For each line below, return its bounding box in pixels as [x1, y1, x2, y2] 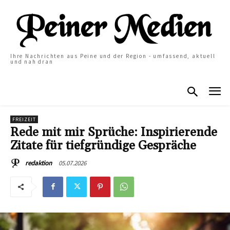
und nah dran [10, 58, 53, 65]
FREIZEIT [12, 116, 36, 123]
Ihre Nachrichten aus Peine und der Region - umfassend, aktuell [10, 52, 216, 60]
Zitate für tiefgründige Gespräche [10, 138, 196, 154]
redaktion [25, 158, 52, 167]
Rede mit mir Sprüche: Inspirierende [10, 124, 217, 140]
